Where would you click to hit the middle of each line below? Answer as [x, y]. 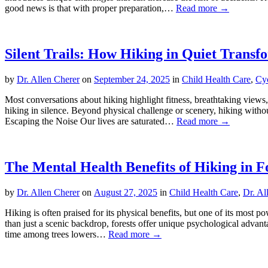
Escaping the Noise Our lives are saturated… [91, 121]
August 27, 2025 [126, 192]
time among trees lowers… [57, 234]
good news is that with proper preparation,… [90, 8]
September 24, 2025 [132, 79]
